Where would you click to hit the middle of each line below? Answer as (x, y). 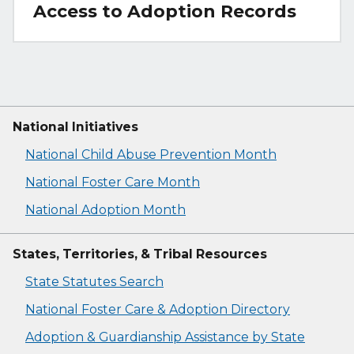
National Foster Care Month (113, 183)
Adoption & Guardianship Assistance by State (165, 337)
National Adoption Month (105, 210)
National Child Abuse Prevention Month (151, 155)
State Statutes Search (94, 282)
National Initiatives (75, 127)
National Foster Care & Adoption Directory (158, 310)
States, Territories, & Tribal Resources (140, 254)
